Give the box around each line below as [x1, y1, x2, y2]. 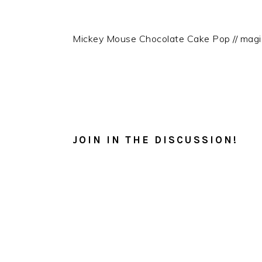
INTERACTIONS [72, 104, 173, 117]
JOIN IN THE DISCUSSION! [73, 134, 238, 146]
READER [72, 89, 125, 103]
